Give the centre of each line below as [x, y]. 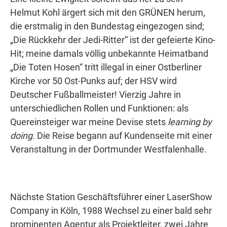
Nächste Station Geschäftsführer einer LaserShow [111, 197]
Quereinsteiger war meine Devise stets [89, 122]
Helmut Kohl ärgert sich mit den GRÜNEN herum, [108, 12]
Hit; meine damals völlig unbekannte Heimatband [109, 53]
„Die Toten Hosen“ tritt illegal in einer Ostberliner [106, 67]
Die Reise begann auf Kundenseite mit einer [124, 136]
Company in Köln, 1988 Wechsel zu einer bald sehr [111, 211]
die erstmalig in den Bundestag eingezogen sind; [107, 26]
